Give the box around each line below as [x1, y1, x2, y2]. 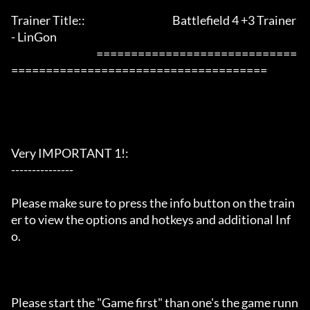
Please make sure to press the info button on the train [11, 195, 295, 211]
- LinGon [11, 29, 92, 45]
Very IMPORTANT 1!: [11, 145, 129, 161]
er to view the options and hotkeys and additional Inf [11, 212, 291, 228]
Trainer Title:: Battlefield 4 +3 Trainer [11, 12, 296, 28]
